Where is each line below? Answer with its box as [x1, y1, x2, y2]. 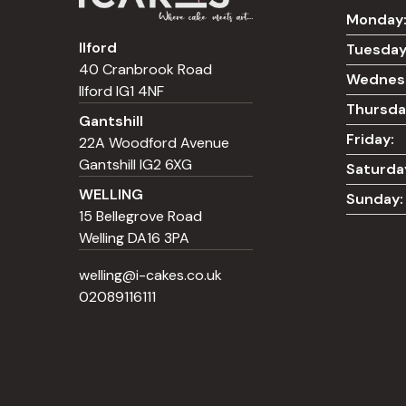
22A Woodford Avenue [79, 132, 229, 152]
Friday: [346, 129, 394, 149]
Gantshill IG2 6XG [79, 154, 192, 174]
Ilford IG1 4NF [79, 81, 164, 101]
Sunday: [346, 188, 403, 208]
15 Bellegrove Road [79, 206, 202, 226]
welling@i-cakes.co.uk [79, 265, 222, 285]
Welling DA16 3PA [79, 227, 189, 247]
